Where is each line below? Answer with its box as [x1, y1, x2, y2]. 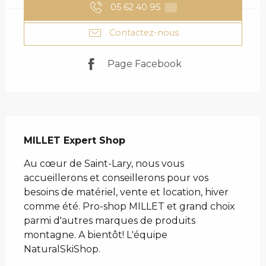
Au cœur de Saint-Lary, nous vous [24, 157, 184, 169]
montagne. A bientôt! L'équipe [24, 229, 167, 240]
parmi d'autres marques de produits [24, 214, 195, 226]
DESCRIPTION [6, 116, 175, 140]
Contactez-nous [109, 27, 179, 39]
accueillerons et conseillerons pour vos [24, 172, 208, 183]
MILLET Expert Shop [24, 134, 125, 146]
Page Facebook [107, 58, 182, 70]
